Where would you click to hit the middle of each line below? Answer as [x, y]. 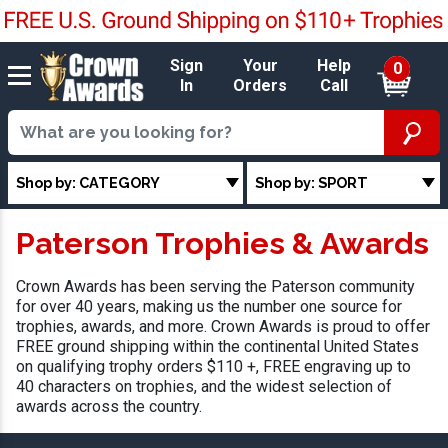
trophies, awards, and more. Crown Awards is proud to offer [223, 327]
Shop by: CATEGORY [88, 182]
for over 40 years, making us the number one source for [209, 307]
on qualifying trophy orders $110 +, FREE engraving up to [213, 367]
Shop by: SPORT [312, 182]
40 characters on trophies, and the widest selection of [204, 387]
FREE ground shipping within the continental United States [217, 347]
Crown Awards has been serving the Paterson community [215, 287]
